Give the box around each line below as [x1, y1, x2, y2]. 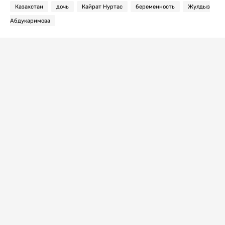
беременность [136, 3, 175, 10]
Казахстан [15, 3, 43, 10]
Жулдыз [188, 3, 210, 10]
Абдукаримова [10, 17, 50, 24]
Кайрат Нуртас [82, 3, 123, 10]
